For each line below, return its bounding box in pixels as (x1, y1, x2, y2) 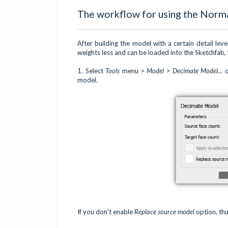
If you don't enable (77, 208, 134, 216)
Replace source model (134, 208, 194, 216)
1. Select (77, 67, 106, 75)
